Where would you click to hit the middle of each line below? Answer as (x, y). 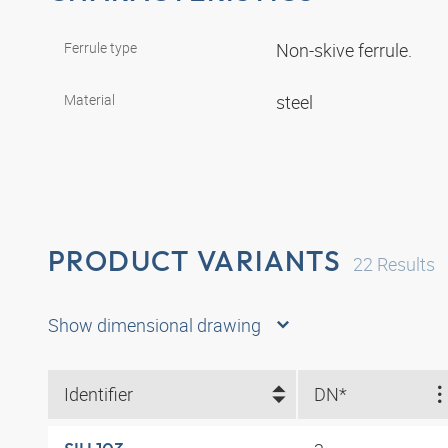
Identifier (98, 394)
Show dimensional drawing (154, 324)
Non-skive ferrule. (346, 50)
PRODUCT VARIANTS (195, 261)
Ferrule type (100, 48)
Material (89, 100)
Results (404, 264)
